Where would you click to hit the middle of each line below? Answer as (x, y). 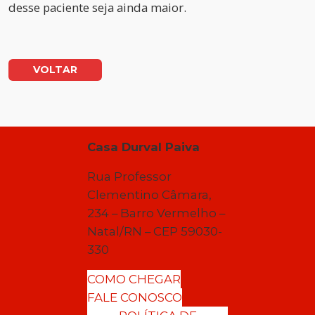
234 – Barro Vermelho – (156, 213)
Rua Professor (130, 177)
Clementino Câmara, (150, 195)
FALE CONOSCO (135, 298)
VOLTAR (55, 69)
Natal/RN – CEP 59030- (155, 232)
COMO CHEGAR (134, 279)
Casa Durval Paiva (144, 147)
